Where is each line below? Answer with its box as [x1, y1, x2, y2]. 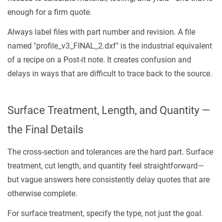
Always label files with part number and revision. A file [7, 27, 195, 37]
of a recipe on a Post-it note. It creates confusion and [7, 55, 191, 64]
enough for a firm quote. [7, 7, 92, 17]
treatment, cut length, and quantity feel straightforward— [7, 161, 204, 170]
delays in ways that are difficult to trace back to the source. [7, 69, 212, 78]
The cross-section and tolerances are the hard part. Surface [7, 147, 213, 157]
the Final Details [7, 123, 83, 136]
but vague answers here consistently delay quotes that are [7, 175, 210, 184]
